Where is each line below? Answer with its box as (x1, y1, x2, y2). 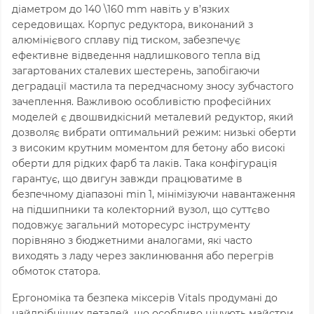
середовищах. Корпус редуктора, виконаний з (12, 18, 253, 31)
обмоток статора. (12, 264, 100, 278)
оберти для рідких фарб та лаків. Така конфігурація (12, 156, 277, 170)
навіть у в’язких (147, 2, 229, 15)
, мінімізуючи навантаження (152, 187, 295, 200)
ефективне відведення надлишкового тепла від (12, 48, 260, 62)
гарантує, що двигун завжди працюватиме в (12, 172, 243, 185)
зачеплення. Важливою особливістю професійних (12, 95, 271, 108)
